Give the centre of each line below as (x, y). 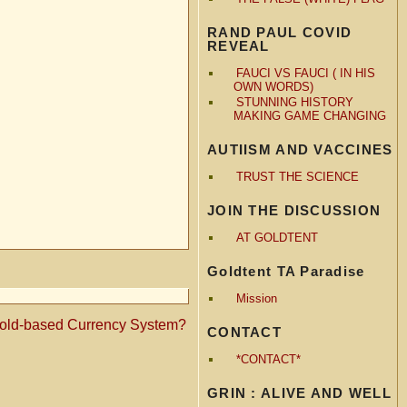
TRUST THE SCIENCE (297, 176)
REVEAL (238, 45)
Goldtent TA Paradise (286, 271)
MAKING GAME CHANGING (309, 115)
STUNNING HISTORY (294, 102)
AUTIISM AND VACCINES (300, 149)
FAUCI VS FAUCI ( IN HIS (305, 73)
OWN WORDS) (273, 86)
